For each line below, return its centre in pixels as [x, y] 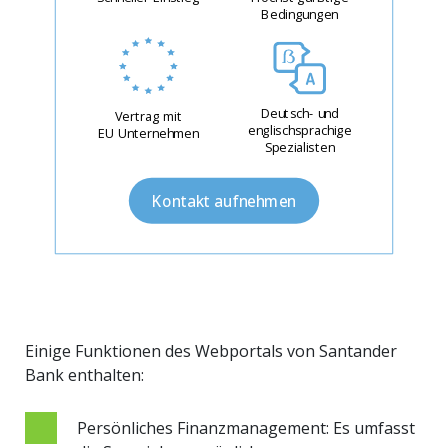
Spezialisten [299, 147]
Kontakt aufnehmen [224, 200]
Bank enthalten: [84, 374]
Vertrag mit [148, 115]
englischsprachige [299, 130]
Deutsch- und [299, 113]
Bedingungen [299, 13]
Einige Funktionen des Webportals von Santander [211, 350]
